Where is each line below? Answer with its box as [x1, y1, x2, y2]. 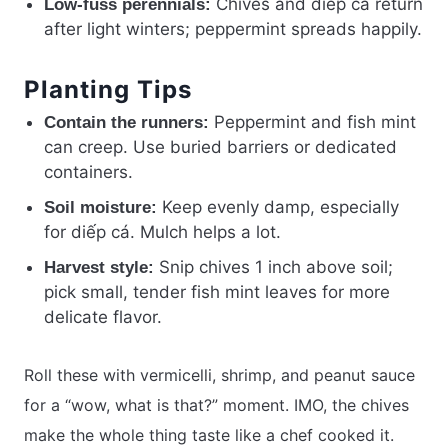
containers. [44, 161, 133, 182]
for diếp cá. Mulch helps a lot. [44, 221, 281, 242]
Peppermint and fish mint [209, 111, 416, 132]
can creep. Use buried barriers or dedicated [44, 136, 397, 157]
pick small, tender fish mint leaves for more [44, 281, 390, 302]
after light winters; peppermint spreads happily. [44, 18, 422, 39]
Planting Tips [24, 74, 192, 104]
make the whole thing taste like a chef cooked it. [24, 424, 394, 445]
